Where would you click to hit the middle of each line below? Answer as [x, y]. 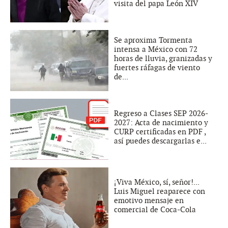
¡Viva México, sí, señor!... [156, 182]
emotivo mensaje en [149, 201]
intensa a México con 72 [156, 50]
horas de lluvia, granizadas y [163, 59]
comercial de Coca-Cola [155, 210]
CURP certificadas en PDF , [160, 132]
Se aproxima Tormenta [153, 40]
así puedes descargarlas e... [160, 141]
